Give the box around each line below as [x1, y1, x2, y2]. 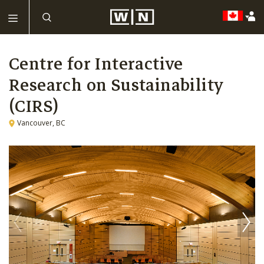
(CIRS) [9, 92, 59, 120]
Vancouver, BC [17, 118, 65, 128]
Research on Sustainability [9, 71, 224, 99]
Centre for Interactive [9, 49, 183, 78]
